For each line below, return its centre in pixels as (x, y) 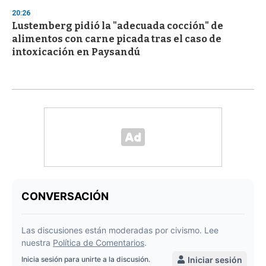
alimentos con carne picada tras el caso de (117, 39)
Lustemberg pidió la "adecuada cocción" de (118, 26)
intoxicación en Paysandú (76, 52)
